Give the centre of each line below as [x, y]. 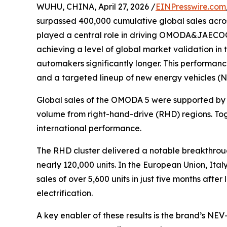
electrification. [65, 193]
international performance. [89, 128]
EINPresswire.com [191, 6]
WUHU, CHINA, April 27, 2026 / [96, 6]
